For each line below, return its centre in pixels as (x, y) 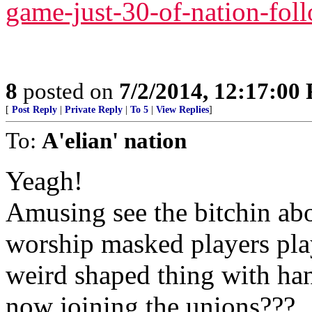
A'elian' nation (114, 140)
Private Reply (94, 110)
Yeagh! (44, 181)
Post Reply (34, 110)
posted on (68, 91)
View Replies (182, 110)
